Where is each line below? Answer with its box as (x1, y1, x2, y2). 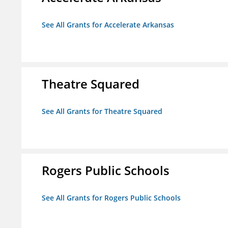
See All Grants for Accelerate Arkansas (42, 20, 174, 30)
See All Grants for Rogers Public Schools (42, 193, 181, 203)
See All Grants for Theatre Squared (42, 106, 162, 117)
